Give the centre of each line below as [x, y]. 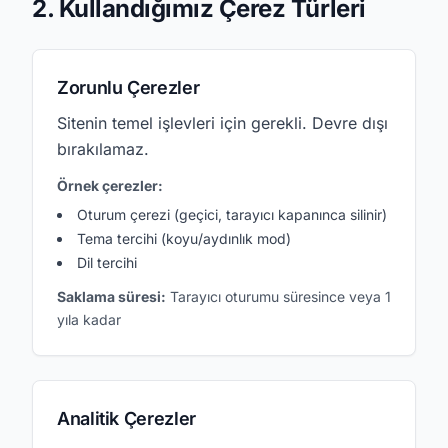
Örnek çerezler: [110, 185]
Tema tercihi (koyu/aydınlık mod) [184, 238]
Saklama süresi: [111, 296]
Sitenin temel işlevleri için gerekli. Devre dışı [222, 123]
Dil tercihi [107, 262]
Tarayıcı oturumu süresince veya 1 [278, 296]
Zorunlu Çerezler [128, 87]
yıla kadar [89, 319]
